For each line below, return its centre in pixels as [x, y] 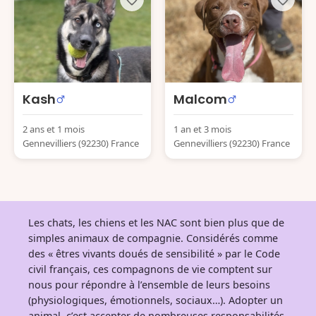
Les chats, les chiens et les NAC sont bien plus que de [156, 223]
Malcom [200, 99]
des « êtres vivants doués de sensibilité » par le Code [154, 254]
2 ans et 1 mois [54, 129]
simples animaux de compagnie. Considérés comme [153, 238]
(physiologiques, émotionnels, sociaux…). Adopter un [156, 300]
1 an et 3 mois [202, 129]
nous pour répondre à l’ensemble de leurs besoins [149, 285]
